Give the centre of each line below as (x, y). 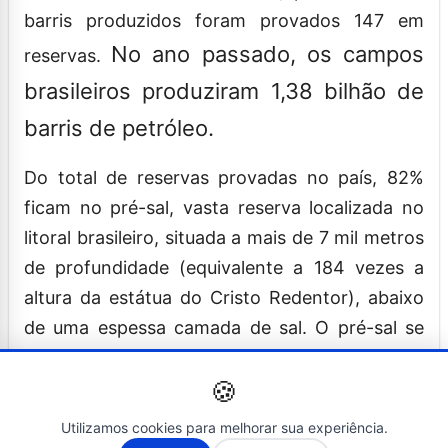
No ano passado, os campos (268, 53)
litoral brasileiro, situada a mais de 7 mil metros (224, 237)
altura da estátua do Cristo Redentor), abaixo (224, 297)
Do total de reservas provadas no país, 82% (224, 177)
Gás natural (100, 419)
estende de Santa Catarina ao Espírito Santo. (214, 357)
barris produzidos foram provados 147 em (224, 20)
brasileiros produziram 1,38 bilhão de (224, 90)
